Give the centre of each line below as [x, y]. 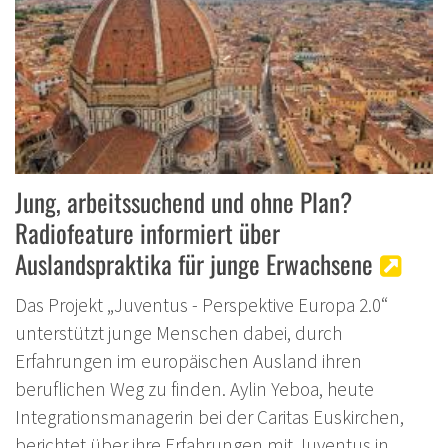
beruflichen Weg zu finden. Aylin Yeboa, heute [194, 388]
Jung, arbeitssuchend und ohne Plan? [183, 201]
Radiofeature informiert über [147, 232]
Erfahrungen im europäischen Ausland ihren [188, 360]
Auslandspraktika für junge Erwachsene [194, 263]
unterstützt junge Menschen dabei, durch [178, 332]
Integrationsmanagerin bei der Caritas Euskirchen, [209, 416]
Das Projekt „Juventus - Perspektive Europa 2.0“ [201, 304]
